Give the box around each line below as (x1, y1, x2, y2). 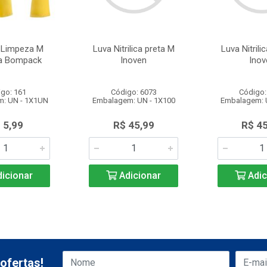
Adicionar (117, 170, 162, 181)
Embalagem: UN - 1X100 (92, 96, 175, 105)
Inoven (120, 55, 147, 66)
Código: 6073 (110, 88, 157, 97)
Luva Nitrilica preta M (92, 44, 175, 54)
